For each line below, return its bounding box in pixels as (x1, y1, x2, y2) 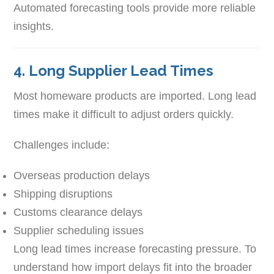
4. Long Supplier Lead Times (13, 61, 214, 80)
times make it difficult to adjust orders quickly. (13, 108, 234, 120)
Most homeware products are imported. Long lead (13, 89, 257, 102)
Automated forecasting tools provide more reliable (13, 1, 256, 14)
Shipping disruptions (13, 187, 113, 200)
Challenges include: (13, 138, 110, 151)
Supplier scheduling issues (13, 224, 144, 237)
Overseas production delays (13, 169, 150, 182)
